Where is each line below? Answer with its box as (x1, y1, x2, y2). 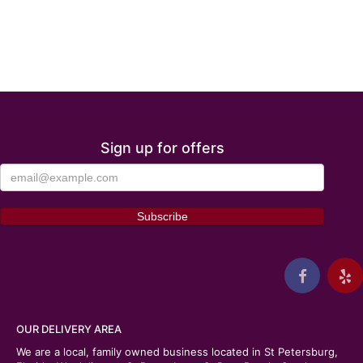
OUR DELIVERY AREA (16, 322, 122, 336)
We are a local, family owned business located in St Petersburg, (16, 345, 338, 359)
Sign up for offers (100, 139, 224, 157)
